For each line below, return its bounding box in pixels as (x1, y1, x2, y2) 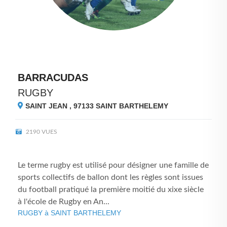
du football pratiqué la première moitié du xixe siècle (18, 185, 204, 194)
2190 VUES (24, 129, 57, 135)
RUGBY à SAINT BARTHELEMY (18, 209, 121, 217)
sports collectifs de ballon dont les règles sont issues (18, 173, 203, 181)
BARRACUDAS (18, 72, 88, 83)
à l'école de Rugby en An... (18, 198, 109, 206)
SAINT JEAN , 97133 (23, 102, 96, 110)
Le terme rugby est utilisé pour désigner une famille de (18, 161, 209, 169)
